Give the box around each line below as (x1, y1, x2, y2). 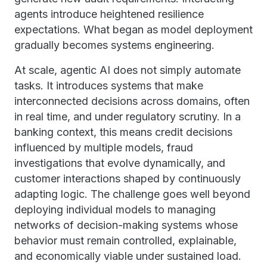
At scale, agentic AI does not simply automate (14, 64, 241, 76)
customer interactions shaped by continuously (14, 172, 241, 185)
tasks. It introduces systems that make (14, 79, 203, 92)
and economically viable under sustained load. (14, 250, 241, 262)
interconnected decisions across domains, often (14, 95, 250, 107)
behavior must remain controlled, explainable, (14, 234, 237, 247)
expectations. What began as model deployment (14, 23, 253, 36)
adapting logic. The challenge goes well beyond (14, 188, 250, 200)
